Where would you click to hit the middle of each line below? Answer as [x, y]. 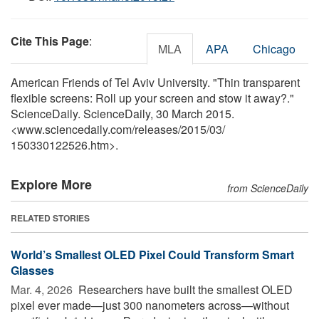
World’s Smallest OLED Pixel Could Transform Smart [152, 254]
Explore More [51, 184]
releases [156, 129]
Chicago [274, 48]
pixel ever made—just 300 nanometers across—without [150, 305]
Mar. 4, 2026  [43, 289]
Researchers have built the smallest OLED [184, 289]
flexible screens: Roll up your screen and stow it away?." [152, 98]
